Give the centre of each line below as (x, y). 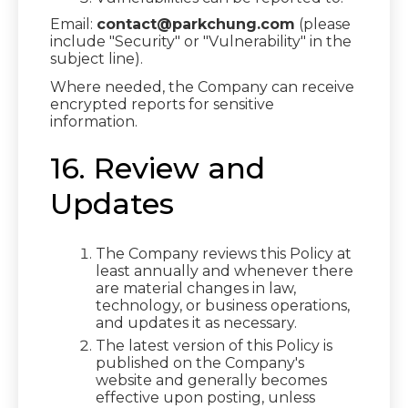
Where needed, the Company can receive (202, 87)
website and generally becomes (211, 380)
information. (94, 122)
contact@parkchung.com (196, 24)
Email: (73, 24)
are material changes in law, (196, 288)
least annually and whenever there (224, 271)
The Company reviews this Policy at (224, 254)
